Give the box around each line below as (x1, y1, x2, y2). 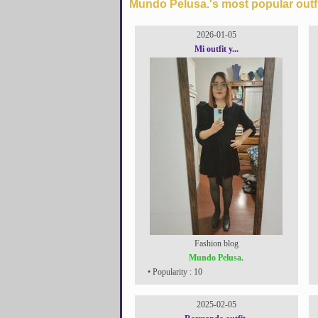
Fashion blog (194, 238, 238, 248)
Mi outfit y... (194, 44, 238, 54)
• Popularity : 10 (145, 267, 202, 277)
